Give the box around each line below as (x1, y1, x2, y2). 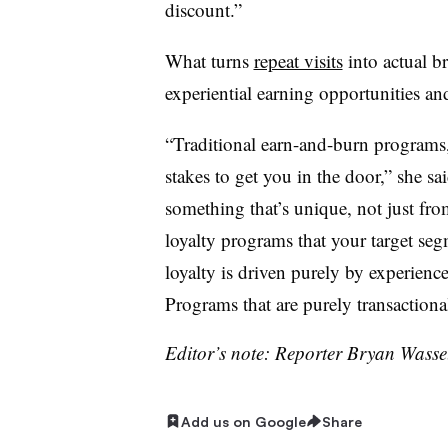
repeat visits (253, 47, 343, 73)
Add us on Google (180, 412, 306, 430)
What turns (164, 47, 254, 73)
